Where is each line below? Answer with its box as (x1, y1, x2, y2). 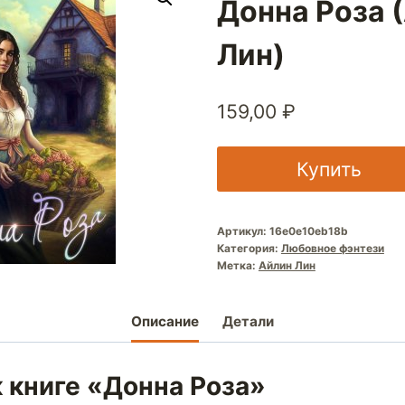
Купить (296, 156, 362, 181)
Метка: (216, 258, 259, 272)
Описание (131, 313, 200, 331)
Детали (221, 313, 274, 331)
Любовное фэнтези (280, 240, 384, 255)
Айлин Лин (258, 258, 316, 272)
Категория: (216, 240, 281, 255)
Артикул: (216, 223, 269, 238)
